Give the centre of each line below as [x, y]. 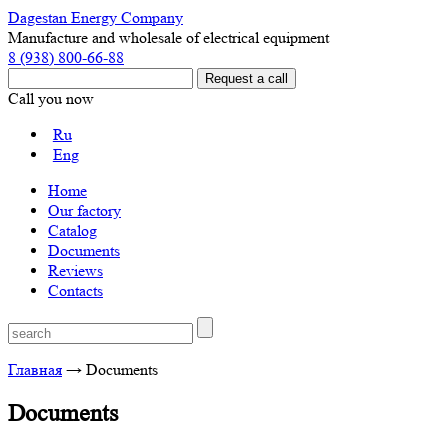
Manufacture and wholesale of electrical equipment [168, 37]
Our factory [84, 210]
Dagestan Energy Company [95, 17]
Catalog [72, 230]
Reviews [75, 270]
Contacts [75, 290]
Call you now [51, 98]
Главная [35, 369]
